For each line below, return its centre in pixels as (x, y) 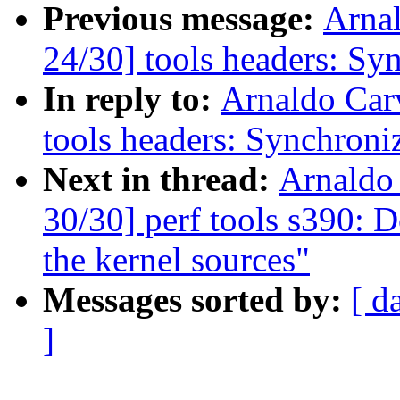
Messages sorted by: (197, 300)
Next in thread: (161, 179)
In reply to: (132, 99)
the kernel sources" (176, 260)
